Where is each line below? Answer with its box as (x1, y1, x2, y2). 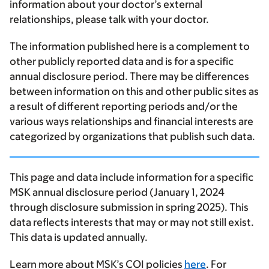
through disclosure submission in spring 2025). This (10, 201, 249, 214)
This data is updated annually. (10, 231, 148, 244)
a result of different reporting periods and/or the (10, 100, 238, 113)
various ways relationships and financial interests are (10, 115, 253, 128)
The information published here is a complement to (10, 40, 250, 53)
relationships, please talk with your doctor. (10, 13, 209, 26)
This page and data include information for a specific (10, 171, 253, 184)
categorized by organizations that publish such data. (10, 130, 255, 143)
